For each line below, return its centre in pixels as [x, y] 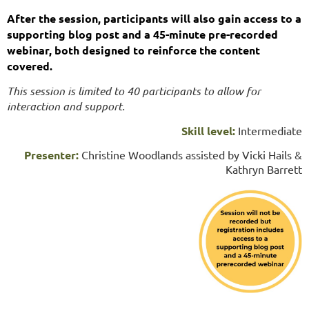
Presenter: [51, 154]
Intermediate [269, 130]
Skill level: [208, 130]
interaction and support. [66, 106]
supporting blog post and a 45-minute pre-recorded [142, 34]
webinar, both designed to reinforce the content [133, 50]
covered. [30, 66]
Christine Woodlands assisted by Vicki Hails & [192, 154]
